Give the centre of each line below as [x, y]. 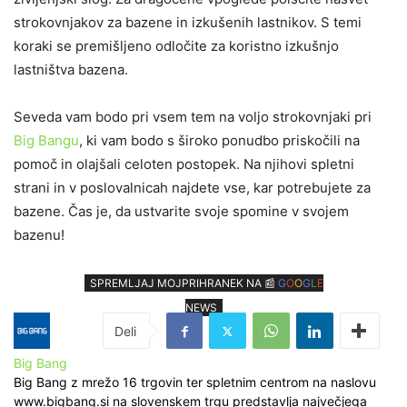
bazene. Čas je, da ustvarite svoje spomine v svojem [181, 212]
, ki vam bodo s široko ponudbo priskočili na [219, 141]
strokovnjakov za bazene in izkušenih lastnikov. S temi [188, 23]
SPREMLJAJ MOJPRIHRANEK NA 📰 [184, 283]
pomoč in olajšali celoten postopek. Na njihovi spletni [184, 164]
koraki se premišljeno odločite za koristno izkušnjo [176, 46]
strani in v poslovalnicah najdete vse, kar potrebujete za [192, 188]
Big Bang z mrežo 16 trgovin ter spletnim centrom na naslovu [195, 382]
